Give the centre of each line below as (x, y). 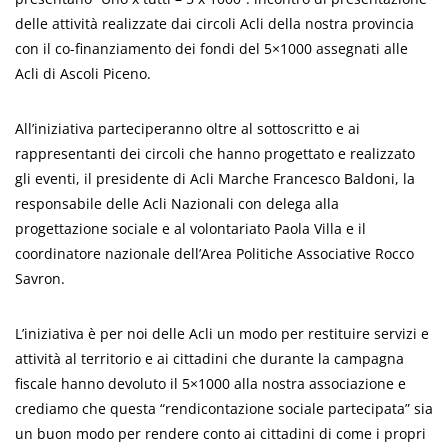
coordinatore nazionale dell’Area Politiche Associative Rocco (214, 253)
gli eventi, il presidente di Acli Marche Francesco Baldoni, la (215, 178)
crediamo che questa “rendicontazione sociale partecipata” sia (224, 408)
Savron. (40, 278)
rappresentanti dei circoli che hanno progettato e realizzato (215, 153)
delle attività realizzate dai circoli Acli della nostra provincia (214, 23)
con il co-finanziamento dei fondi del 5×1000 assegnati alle (211, 48)
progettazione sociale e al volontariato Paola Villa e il (190, 228)
